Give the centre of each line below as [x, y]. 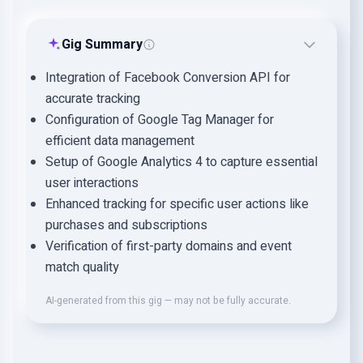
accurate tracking [93, 99]
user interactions [92, 183]
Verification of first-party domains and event [169, 246]
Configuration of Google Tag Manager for [160, 120]
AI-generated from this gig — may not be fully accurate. [168, 301]
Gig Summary [102, 45]
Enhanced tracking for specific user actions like [177, 204]
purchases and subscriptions [126, 225]
